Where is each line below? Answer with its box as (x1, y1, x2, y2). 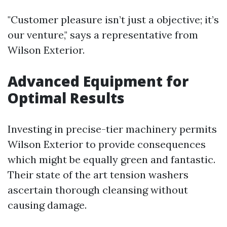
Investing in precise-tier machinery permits (8, 123, 217, 135)
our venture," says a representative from (8, 28, 198, 41)
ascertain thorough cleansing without (8, 183, 188, 196)
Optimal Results (8, 88, 125, 107)
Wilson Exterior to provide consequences (8, 138, 206, 150)
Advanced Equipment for (8, 71, 188, 91)
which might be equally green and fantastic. (8, 153, 215, 166)
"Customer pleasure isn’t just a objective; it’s (8, 13, 219, 26)
